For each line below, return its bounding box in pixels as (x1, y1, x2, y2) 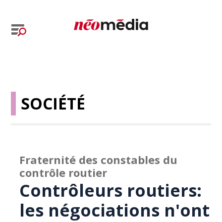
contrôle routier (19, 165, 108, 180)
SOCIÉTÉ (21, 93, 86, 114)
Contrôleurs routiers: (19, 179, 202, 202)
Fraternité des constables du (19, 152, 178, 167)
